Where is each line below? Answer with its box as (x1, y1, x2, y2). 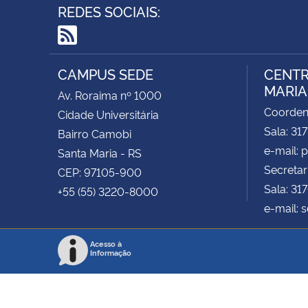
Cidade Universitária (58, 106, 159, 122)
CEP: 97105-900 (58, 164, 142, 179)
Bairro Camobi (58, 125, 131, 141)
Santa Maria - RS (58, 144, 142, 160)
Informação (90, 247, 131, 258)
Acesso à (90, 238, 122, 249)
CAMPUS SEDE (58, 63, 153, 83)
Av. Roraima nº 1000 (58, 87, 162, 102)
